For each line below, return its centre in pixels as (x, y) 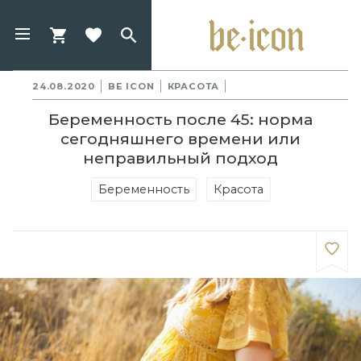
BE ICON (131, 86)
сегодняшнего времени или (180, 139)
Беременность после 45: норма (180, 119)
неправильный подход (180, 158)
